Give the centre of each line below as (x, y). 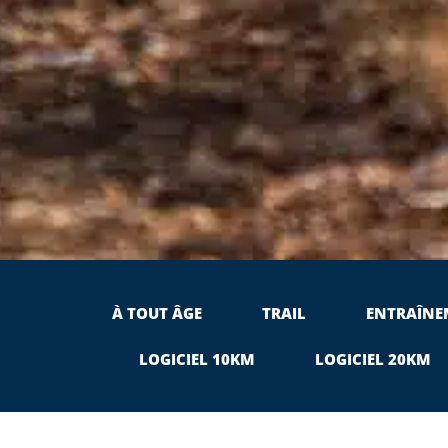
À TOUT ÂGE (156, 312)
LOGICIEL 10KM (197, 358)
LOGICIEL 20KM (373, 358)
